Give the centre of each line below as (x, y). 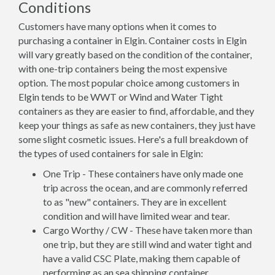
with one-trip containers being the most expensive (123, 68)
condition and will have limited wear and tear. (136, 216)
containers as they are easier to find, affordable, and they (136, 111)
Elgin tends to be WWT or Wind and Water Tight (121, 97)
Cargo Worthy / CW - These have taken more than (148, 230)
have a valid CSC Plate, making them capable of (142, 258)
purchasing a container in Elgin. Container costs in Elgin (133, 40)
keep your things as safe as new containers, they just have (137, 125)
